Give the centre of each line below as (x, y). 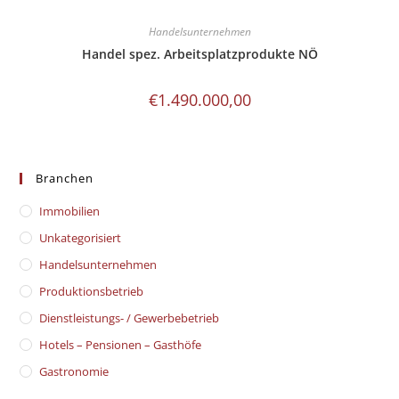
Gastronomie (74, 371)
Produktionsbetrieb (92, 291)
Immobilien (70, 211)
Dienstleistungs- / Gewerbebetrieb (130, 318)
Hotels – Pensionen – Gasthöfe (121, 344)
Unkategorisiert (81, 237)
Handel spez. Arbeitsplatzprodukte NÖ (199, 54)
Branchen (65, 178)
